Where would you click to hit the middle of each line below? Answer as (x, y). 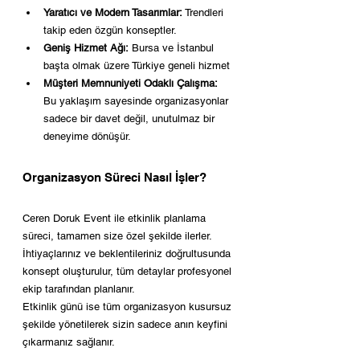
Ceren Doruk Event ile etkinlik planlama (116, 218)
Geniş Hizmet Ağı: (86, 47)
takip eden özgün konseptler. (110, 30)
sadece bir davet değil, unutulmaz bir (131, 118)
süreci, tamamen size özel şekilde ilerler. (119, 235)
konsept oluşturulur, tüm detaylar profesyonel (129, 271)
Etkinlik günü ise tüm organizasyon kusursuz (129, 306)
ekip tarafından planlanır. (79, 288)
